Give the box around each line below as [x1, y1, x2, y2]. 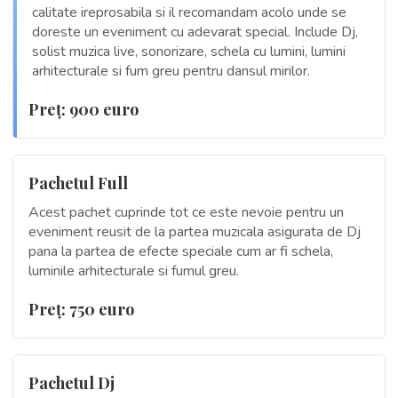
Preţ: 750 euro [28, 298, 134, 320]
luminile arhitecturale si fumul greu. [28, 260, 239, 281]
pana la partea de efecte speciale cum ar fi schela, [28, 241, 333, 261]
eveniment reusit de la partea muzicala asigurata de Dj [28, 221, 361, 242]
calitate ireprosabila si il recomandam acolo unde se [32, 2, 346, 22]
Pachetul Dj [28, 371, 115, 394]
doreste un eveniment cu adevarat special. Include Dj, [32, 21, 358, 42]
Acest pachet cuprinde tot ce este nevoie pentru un [28, 202, 344, 222]
